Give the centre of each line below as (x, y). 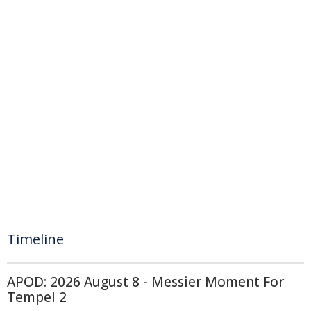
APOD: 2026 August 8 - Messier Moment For (145, 282)
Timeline (35, 239)
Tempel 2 (37, 297)
